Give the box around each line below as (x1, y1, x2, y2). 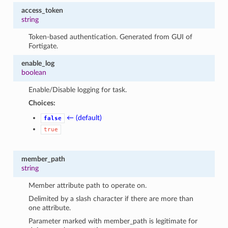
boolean (21, 68, 46, 76)
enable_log (21, 59, 54, 67)
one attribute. (28, 204, 71, 212)
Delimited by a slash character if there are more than (28, 194, 194, 203)
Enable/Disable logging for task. (28, 85, 127, 94)
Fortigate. (28, 42, 59, 50)
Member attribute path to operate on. (28, 181, 147, 189)
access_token (21, 6, 63, 14)
